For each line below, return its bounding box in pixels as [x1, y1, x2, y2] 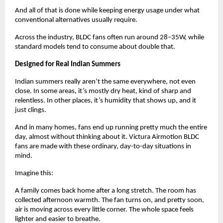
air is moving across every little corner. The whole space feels [15, 206, 194, 214]
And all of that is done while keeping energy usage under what [15, 6, 200, 14]
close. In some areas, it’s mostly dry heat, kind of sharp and [15, 87, 191, 95]
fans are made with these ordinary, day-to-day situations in [15, 142, 191, 150]
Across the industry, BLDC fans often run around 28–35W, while [15, 33, 204, 41]
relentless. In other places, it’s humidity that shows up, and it [15, 97, 196, 105]
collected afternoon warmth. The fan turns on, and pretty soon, [15, 196, 204, 204]
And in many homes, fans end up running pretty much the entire [15, 123, 207, 131]
